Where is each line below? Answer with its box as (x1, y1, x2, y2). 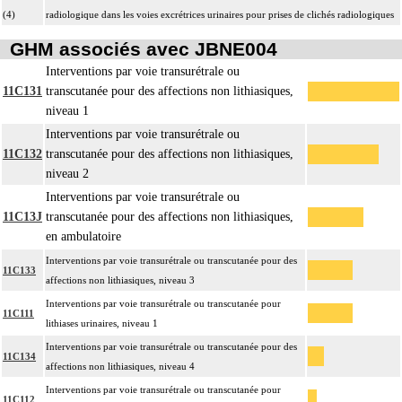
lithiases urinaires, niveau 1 (46, 318, 158, 329)
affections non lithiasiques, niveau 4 (46, 361, 195, 372)
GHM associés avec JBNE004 (9, 39, 277, 60)
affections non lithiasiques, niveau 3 (46, 275, 195, 286)
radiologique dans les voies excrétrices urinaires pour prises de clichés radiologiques (46, 8, 394, 20)
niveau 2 (46, 167, 89, 181)
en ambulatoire (46, 230, 121, 244)
